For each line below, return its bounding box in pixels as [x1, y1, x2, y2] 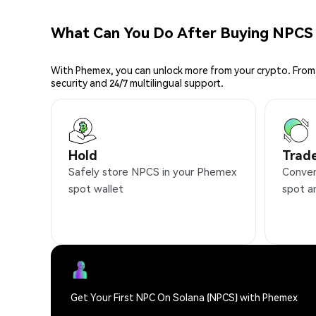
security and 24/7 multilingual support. [51, 76, 224, 90]
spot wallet [68, 181, 123, 196]
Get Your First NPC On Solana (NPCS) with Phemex [71, 291, 298, 304]
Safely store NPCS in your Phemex [68, 164, 236, 179]
